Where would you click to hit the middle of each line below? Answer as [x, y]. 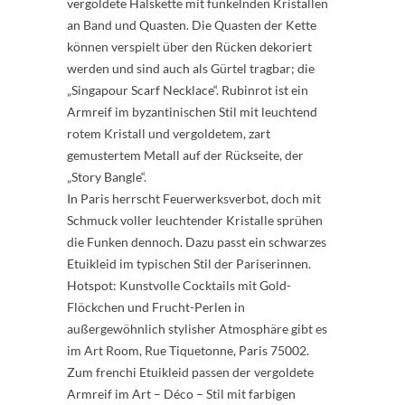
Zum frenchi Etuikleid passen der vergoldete [190, 372]
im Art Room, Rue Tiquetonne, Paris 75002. [188, 350]
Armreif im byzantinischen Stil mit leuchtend [192, 112]
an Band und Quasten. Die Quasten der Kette [192, 25]
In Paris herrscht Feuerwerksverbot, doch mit [194, 198]
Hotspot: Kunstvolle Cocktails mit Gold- [179, 285]
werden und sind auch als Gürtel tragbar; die [191, 68]
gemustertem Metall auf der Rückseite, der [185, 155]
